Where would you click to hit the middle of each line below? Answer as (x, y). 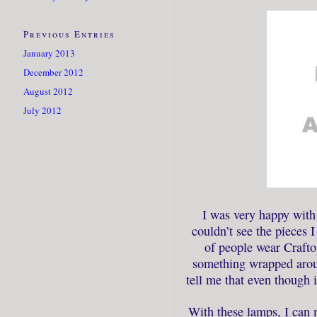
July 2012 (42, 110)
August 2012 (48, 91)
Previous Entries (69, 34)
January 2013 (49, 53)
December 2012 (53, 72)
